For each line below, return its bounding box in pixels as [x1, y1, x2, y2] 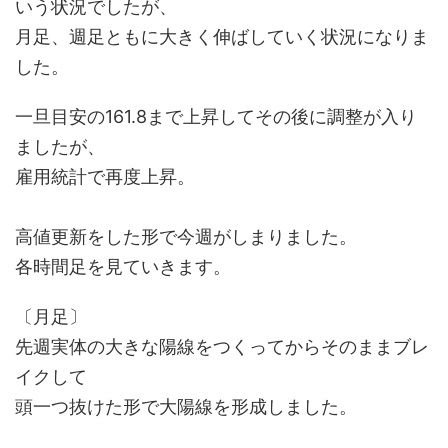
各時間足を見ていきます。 [15, 256, 231, 277]
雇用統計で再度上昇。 [15, 166, 195, 187]
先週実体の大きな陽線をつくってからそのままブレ [15, 336, 429, 357]
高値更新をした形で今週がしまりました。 [15, 226, 357, 247]
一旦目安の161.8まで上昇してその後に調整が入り [15, 106, 417, 127]
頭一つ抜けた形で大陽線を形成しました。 [15, 396, 357, 417]
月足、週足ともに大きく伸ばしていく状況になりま [15, 26, 429, 47]
